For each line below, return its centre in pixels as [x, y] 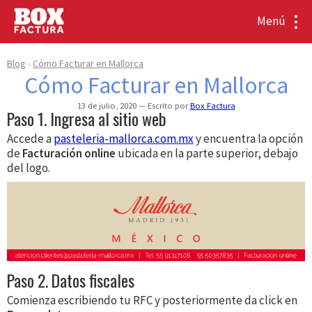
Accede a [30, 139]
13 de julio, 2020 [108, 106]
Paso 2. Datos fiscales [71, 281]
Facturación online [69, 154]
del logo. [29, 168]
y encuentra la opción [248, 139]
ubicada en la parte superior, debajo [207, 154]
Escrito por [167, 106]
